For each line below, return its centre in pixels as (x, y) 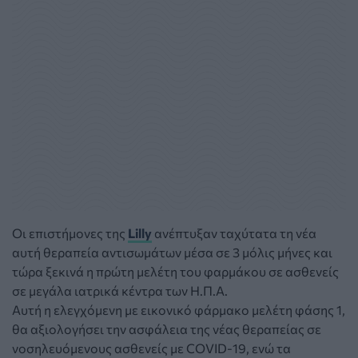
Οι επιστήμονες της (70, 233)
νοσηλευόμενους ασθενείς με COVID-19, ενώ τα (151, 348)
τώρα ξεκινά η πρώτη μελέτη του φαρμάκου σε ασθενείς (175, 271)
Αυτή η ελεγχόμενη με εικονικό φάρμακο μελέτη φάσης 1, (179, 309)
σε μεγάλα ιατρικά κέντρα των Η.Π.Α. (120, 290)
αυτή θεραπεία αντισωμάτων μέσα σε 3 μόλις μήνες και (172, 252)
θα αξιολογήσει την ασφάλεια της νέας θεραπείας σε (167, 328)
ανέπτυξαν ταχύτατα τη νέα (234, 233)
